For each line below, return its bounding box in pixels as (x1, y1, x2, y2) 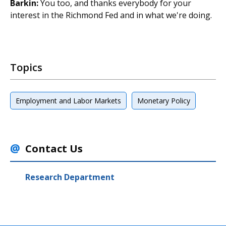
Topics (10, 61, 42, 74)
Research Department (25, 172, 115, 183)
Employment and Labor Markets (16, 96, 121, 105)
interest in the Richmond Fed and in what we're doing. (10, 10, 212, 21)
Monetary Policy (137, 96, 190, 105)
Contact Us (25, 142, 83, 155)
